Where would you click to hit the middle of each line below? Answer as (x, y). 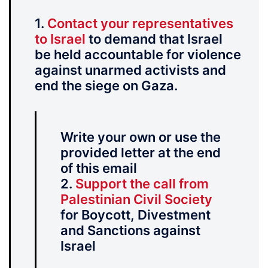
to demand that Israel (154, 39)
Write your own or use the (141, 137)
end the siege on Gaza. (106, 86)
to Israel (60, 39)
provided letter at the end (141, 153)
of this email (99, 168)
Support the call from (142, 184)
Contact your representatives (140, 24)
